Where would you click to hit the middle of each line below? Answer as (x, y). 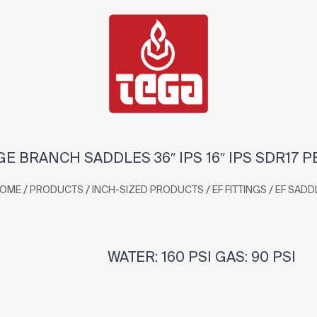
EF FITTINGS (239, 189)
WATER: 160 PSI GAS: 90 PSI (198, 257)
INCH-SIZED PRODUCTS (148, 189)
